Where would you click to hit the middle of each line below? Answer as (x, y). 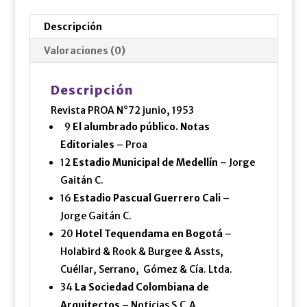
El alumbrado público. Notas (141, 126)
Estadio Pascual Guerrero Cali (147, 198)
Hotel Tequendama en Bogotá (149, 233)
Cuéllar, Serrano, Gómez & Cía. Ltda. (146, 269)
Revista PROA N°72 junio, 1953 (122, 110)
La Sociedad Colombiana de (142, 287)
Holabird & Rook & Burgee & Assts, (143, 251)
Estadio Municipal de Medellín (145, 162)
